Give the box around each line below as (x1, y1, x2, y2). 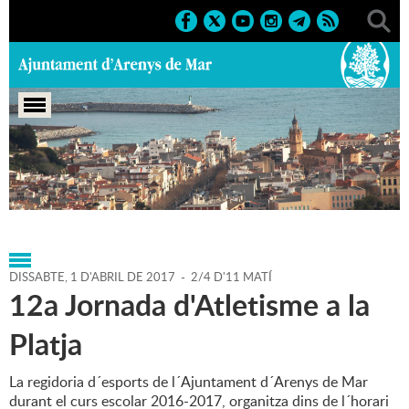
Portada (9, 168, 60, 189)
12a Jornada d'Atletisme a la (9, 284, 370, 326)
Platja (9, 323, 82, 365)
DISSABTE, (9, 268, 70, 286)
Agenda (78, 168, 126, 189)
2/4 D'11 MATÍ (191, 268, 272, 286)
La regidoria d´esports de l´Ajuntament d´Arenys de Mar (9, 372, 368, 393)
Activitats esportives (167, 187, 299, 208)
